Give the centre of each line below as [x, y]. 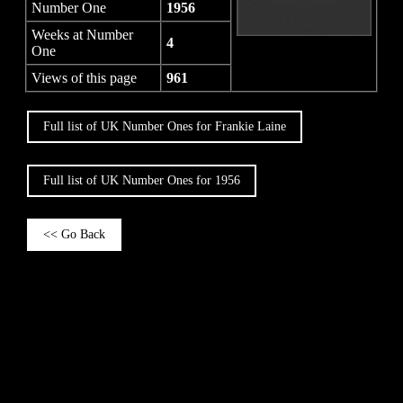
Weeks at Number [82, 35]
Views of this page [84, 78]
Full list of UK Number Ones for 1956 [142, 181]
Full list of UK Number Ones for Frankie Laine [165, 127]
